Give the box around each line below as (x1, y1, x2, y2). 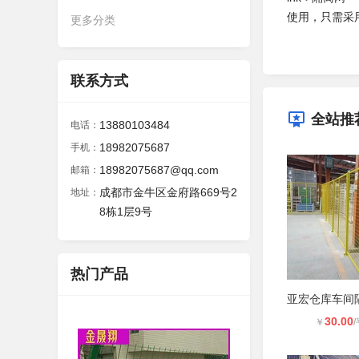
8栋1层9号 (99, 205, 152, 218)
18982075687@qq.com (99, 163, 219, 176)
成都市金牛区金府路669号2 (99, 186, 237, 199)
